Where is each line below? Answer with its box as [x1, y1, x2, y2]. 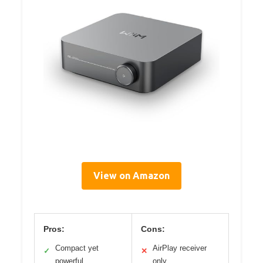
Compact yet [55, 244, 99, 253]
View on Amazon [93, 170, 170, 181]
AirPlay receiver [152, 244, 207, 253]
